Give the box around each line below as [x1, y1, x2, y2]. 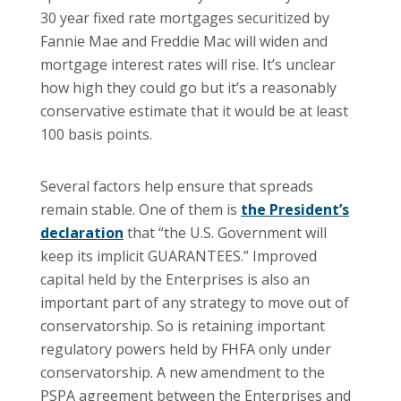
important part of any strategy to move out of [40, 292, 349, 312]
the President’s [241, 199, 349, 219]
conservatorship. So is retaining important [40, 315, 325, 336]
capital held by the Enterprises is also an [40, 269, 310, 289]
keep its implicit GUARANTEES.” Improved [40, 245, 317, 266]
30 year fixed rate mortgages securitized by [40, 7, 329, 28]
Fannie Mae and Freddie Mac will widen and [40, 30, 328, 51]
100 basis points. [40, 124, 152, 144]
